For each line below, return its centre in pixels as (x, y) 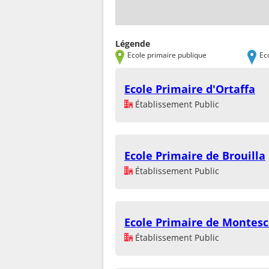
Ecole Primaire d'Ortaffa (190, 89)
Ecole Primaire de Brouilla (195, 156)
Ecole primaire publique (167, 55)
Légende (133, 44)
